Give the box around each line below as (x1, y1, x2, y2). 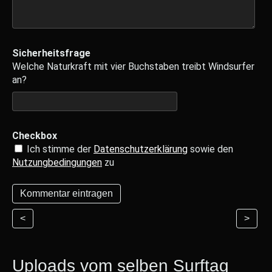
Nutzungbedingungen (12, 157, 102, 169)
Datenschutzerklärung (93, 143, 188, 155)
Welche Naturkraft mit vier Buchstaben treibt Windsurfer (12, 61, 254, 73)
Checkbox (12, 130, 57, 142)
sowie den (188, 143, 233, 155)
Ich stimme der (24, 143, 93, 155)
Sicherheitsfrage (12, 47, 90, 59)
